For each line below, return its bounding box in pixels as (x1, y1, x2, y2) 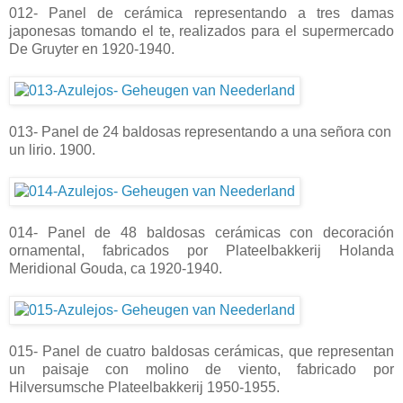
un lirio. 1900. (9, 141, 95, 157)
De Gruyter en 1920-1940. (9, 40, 175, 57)
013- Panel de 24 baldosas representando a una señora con (9, 123, 391, 139)
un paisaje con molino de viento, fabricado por (9, 361, 394, 377)
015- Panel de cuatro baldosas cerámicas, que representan (9, 343, 394, 359)
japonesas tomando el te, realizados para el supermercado (9, 22, 394, 39)
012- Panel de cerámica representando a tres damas (9, 4, 394, 21)
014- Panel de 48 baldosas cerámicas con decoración (9, 224, 394, 240)
